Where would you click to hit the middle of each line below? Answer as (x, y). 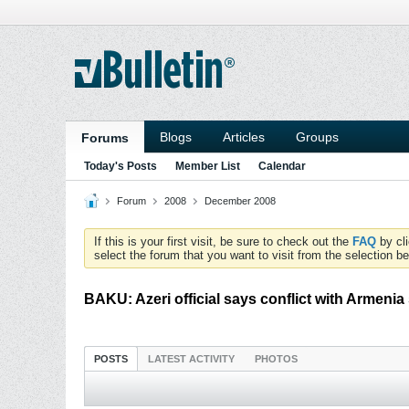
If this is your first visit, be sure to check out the (223, 241)
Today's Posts (121, 166)
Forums (105, 138)
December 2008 (240, 201)
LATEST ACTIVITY (191, 359)
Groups (317, 137)
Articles (244, 137)
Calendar (282, 166)
